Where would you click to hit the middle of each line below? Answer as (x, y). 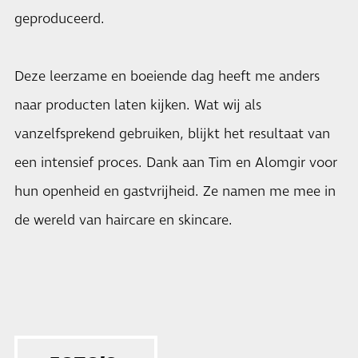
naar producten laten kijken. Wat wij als (138, 105)
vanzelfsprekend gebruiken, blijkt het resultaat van (172, 134)
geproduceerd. (60, 19)
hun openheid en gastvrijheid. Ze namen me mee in (175, 191)
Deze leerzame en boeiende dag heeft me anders (167, 76)
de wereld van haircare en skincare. (123, 220)
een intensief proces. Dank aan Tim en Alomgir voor (176, 163)
